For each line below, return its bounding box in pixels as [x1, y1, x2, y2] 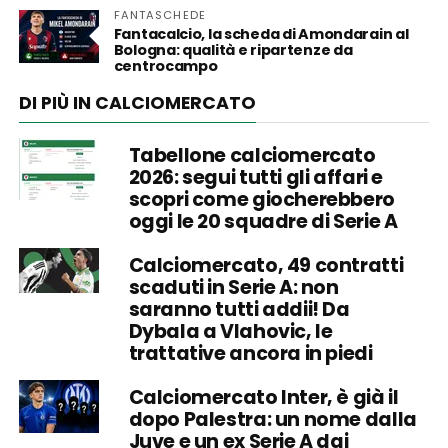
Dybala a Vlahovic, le [128, 317, 333, 345]
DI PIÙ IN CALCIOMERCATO [18, 90, 256, 115]
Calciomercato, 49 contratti [128, 251, 404, 279]
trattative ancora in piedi [128, 339, 373, 367]
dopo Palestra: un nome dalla [128, 405, 417, 433]
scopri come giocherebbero [128, 185, 395, 213]
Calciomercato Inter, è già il [128, 383, 399, 411]
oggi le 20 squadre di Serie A [128, 207, 398, 235]
